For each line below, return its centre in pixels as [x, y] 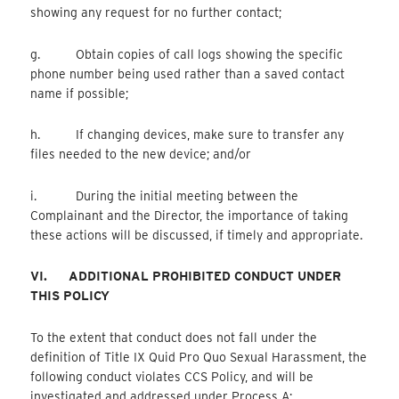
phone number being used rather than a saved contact [188, 73]
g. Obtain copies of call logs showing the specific [187, 54]
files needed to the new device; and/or [141, 155]
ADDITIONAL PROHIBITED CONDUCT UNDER [205, 277]
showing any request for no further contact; [156, 13]
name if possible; [80, 93]
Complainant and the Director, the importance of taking [190, 215]
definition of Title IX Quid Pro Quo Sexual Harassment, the [199, 357]
